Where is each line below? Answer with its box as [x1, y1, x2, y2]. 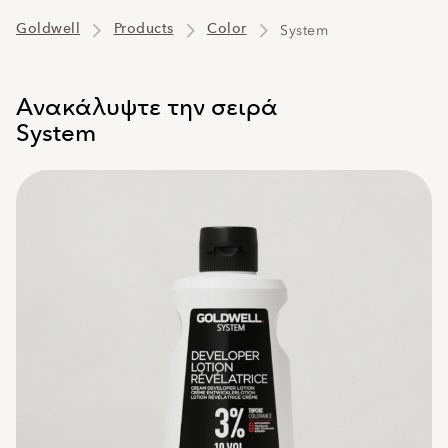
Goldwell [16, 19, 80, 38]
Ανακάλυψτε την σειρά [16, 91, 278, 121]
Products [113, 19, 174, 38]
